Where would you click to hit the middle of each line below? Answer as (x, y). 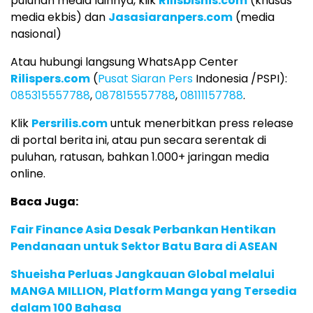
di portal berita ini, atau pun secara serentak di (138, 140)
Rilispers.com (50, 79)
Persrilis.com (70, 124)
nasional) (36, 34)
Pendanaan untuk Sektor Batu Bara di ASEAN (144, 247)
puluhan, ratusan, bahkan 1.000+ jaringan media (140, 157)
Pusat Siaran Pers (145, 79)
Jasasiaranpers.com (170, 17)
